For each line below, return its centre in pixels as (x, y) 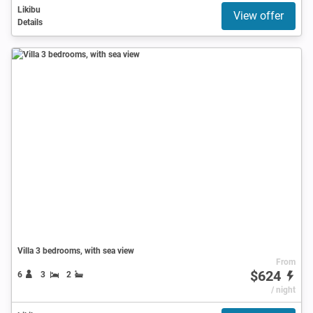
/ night (283, 290)
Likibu (29, 9)
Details (30, 22)
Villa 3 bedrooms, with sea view (76, 250)
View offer (259, 15)
